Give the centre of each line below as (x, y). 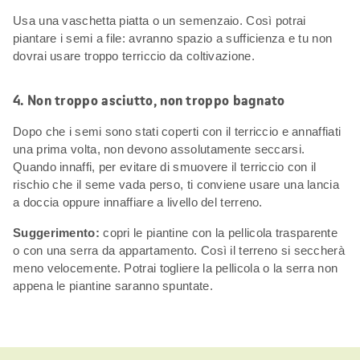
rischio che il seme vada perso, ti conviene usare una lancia (176, 184)
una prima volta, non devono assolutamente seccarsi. (159, 149)
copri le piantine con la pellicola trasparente (221, 232)
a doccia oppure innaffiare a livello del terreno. (138, 202)
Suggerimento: (58, 232)
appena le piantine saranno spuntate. (113, 285)
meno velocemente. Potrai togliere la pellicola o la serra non (176, 268)
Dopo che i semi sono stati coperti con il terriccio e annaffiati (177, 131)
